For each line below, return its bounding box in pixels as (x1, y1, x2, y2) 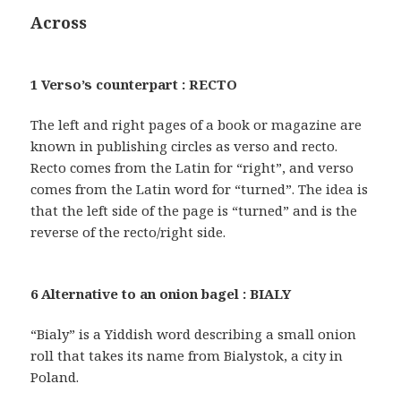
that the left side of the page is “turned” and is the (30, 200, 358, 219)
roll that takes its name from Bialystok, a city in (30, 346, 344, 364)
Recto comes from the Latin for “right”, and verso (30, 158, 354, 176)
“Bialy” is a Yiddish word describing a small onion (30, 324, 357, 343)
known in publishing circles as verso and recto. (30, 136, 338, 155)
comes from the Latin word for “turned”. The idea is (30, 179, 369, 198)
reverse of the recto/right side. (30, 222, 226, 241)
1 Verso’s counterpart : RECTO (30, 74, 238, 93)
